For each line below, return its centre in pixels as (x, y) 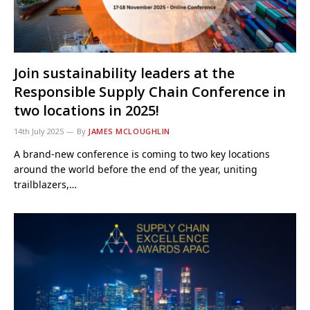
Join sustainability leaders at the (124, 73)
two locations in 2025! (86, 110)
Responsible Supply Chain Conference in (150, 92)
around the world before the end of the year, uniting (136, 169)
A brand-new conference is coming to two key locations (142, 154)
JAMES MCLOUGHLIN (129, 131)
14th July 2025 (39, 131)
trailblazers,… (45, 184)
